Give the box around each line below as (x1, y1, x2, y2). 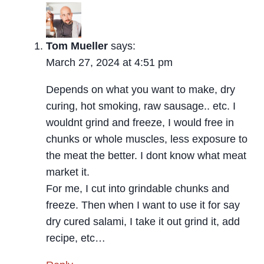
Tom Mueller (46, 40, 108, 52)
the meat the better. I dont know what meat (46, 150, 246, 162)
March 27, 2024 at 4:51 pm (46, 57, 173, 69)
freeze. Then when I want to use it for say (46, 199, 240, 212)
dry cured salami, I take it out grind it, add (46, 216, 240, 228)
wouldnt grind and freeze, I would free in (46, 117, 234, 129)
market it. (46, 166, 90, 179)
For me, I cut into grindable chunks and (46, 183, 229, 195)
